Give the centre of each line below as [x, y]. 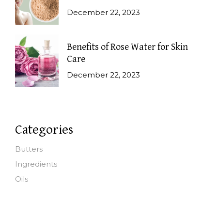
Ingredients [36, 164]
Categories [44, 130]
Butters [29, 149]
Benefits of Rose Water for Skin [128, 47]
